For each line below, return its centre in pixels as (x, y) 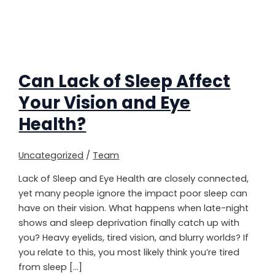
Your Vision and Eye (105, 103)
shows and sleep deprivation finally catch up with (129, 223)
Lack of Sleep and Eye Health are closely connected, (134, 178)
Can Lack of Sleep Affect (125, 82)
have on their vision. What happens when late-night (134, 208)
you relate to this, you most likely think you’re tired (129, 252)
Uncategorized (51, 155)
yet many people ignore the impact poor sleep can (133, 193)
